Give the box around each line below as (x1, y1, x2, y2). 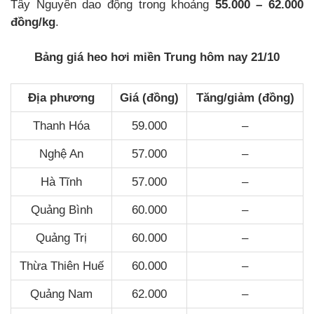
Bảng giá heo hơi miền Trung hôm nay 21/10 (34, 50, 280, 64)
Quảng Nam (30, 287, 93, 301)
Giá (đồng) (120, 90, 179, 104)
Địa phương (28, 90, 95, 104)
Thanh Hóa (33, 118, 90, 132)
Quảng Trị (36, 231, 87, 245)
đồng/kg (11, 15, 55, 29)
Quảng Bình (30, 203, 93, 217)
